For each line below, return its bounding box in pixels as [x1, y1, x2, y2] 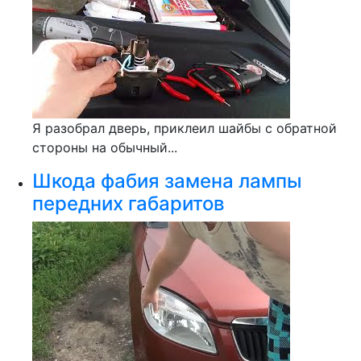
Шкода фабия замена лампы [32, 169, 302, 193]
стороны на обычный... [32, 139, 177, 156]
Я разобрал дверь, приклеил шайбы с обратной [32, 120, 337, 136]
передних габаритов [32, 192, 225, 215]
